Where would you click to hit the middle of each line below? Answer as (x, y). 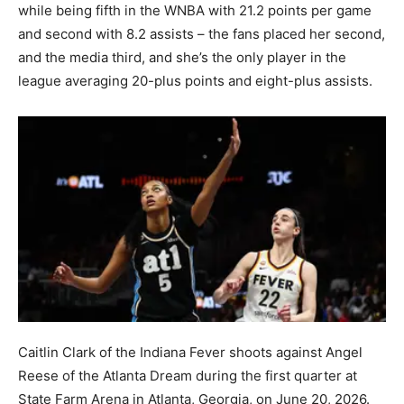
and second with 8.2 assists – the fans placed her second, (202, 33)
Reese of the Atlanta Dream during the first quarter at (188, 376)
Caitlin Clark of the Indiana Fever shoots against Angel (190, 353)
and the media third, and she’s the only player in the (182, 57)
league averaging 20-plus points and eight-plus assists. (195, 80)
